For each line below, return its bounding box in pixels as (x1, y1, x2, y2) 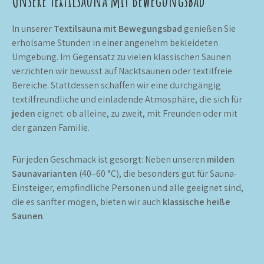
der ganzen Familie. (12, 121, 90, 134)
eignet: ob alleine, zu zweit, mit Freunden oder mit (35, 107, 237, 120)
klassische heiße (163, 196, 230, 208)
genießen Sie (182, 22, 236, 35)
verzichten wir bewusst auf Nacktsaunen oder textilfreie (12, 65, 232, 77)
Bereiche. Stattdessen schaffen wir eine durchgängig (12, 79, 221, 91)
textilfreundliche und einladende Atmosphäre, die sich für (12, 93, 242, 105)
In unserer (12, 22, 54, 35)
